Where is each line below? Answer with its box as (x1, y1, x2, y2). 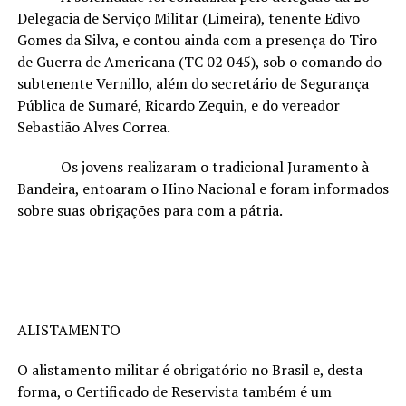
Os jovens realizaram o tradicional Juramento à (16, 156, 369, 177)
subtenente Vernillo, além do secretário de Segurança (16, 72, 369, 93)
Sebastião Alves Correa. (16, 116, 170, 137)
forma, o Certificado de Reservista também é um (16, 381, 332, 401)
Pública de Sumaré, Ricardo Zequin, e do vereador (16, 94, 340, 115)
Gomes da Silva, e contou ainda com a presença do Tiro (16, 29, 377, 50)
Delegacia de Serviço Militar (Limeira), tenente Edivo (16, 7, 360, 28)
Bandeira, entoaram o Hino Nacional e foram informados (16, 178, 389, 198)
